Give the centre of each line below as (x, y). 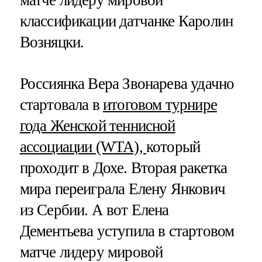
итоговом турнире (160, 104)
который (173, 146)
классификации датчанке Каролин (126, 21)
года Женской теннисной (97, 125)
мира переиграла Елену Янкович (122, 189)
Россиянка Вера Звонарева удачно (127, 83)
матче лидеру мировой (91, 252)
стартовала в (61, 104)
